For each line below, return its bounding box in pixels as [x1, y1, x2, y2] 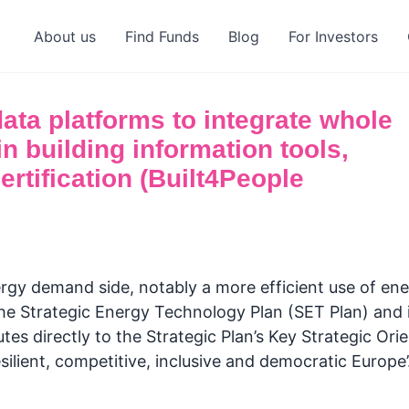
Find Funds [124, 27, 199, 46]
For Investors [288, 27, 378, 46]
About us [33, 27, 96, 46]
